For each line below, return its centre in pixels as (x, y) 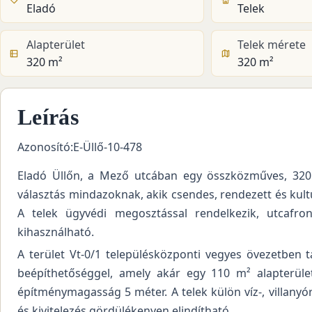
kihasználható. (56, 232)
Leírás (48, 117)
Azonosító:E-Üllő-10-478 (80, 147)
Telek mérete (271, 45)
